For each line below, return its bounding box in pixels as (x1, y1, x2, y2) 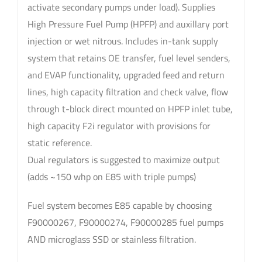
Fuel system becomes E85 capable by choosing (27, 198, 212, 212)
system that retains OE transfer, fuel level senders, (27, 50, 230, 65)
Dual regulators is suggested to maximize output (27, 152, 220, 167)
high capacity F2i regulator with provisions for (27, 118, 211, 133)
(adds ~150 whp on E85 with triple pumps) (27, 169, 196, 184)
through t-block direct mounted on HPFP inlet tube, (27, 101, 233, 116)
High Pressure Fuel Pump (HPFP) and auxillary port (27, 16, 229, 31)
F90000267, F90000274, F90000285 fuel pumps (27, 215, 223, 229)
